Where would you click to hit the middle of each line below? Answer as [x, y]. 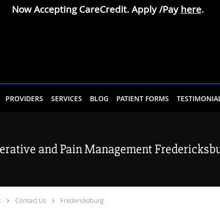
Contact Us [31, 200]
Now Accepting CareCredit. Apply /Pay [96, 9]
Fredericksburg [82, 200]
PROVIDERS [24, 98]
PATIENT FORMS [143, 98]
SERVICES [67, 98]
